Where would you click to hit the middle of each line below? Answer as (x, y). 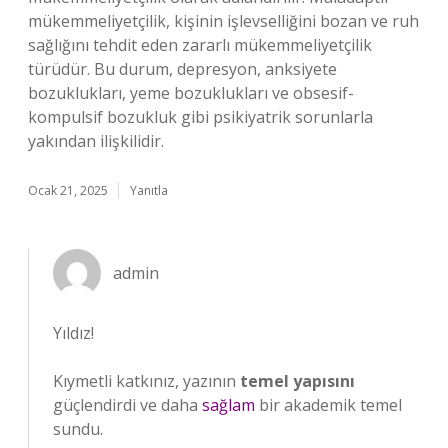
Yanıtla (149, 190)
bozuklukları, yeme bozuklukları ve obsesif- (191, 93)
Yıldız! (73, 333)
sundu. (78, 429)
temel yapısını (297, 381)
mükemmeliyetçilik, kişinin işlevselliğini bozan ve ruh (223, 21)
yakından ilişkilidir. (96, 141)
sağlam (228, 405)
